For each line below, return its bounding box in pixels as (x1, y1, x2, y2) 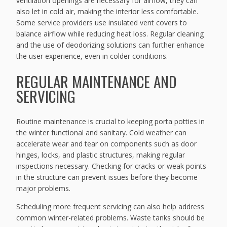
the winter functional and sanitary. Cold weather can (16, 127, 187, 137)
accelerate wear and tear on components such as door (16, 138, 197, 148)
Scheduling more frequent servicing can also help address (16, 201, 205, 211)
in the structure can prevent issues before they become (16, 172, 198, 182)
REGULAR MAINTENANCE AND (16, 70, 177, 93)
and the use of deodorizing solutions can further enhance (16, 40, 205, 50)
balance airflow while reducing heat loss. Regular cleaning (16, 28, 204, 39)
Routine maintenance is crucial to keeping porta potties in (16, 116, 205, 126)
